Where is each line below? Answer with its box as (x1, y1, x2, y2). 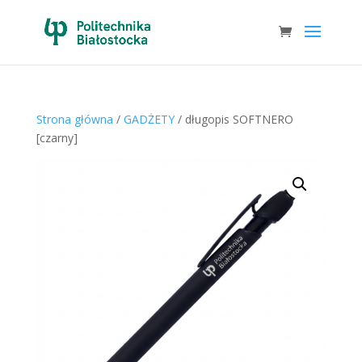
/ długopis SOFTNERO (174, 112, 293, 127)
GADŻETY (123, 112, 175, 127)
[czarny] (36, 130, 78, 145)
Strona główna (36, 112, 113, 127)
